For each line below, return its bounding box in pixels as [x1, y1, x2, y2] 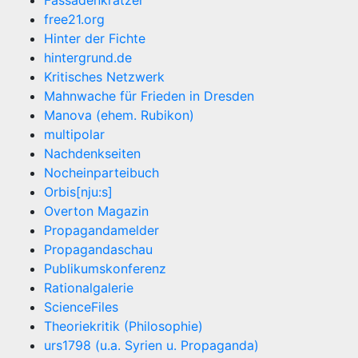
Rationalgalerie [44, 280, 133, 296]
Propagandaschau [44, 241, 153, 258]
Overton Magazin [44, 203, 149, 220]
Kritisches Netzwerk [44, 69, 165, 86]
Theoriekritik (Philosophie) [44, 318, 203, 335]
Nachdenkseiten [44, 145, 141, 162]
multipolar [44, 126, 105, 143]
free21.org [44, 11, 105, 28]
